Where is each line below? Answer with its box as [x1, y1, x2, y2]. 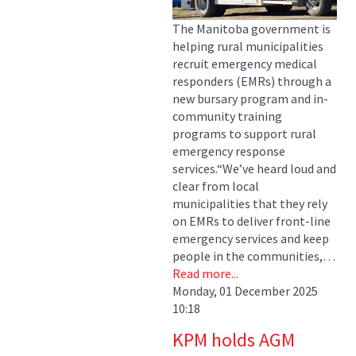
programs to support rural [172, 126, 316, 142]
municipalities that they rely [172, 195, 327, 212]
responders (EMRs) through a [172, 73, 331, 90]
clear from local [172, 178, 259, 195]
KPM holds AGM [172, 327, 295, 353]
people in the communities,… [172, 248, 335, 265]
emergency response [172, 143, 285, 160]
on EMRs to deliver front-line [172, 213, 331, 230]
